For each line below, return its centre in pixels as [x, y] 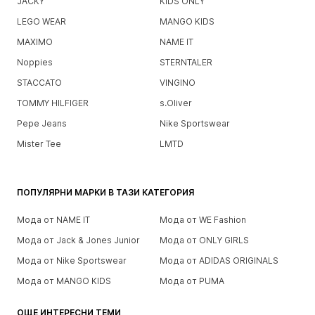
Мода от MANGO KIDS [64, 281]
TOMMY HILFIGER [53, 103]
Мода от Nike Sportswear [72, 260]
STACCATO [39, 82]
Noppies [35, 62]
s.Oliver [175, 103]
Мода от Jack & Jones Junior [78, 240]
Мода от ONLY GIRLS [204, 240]
